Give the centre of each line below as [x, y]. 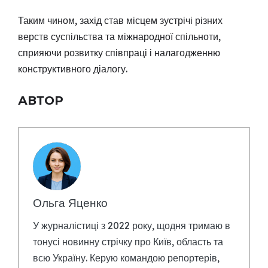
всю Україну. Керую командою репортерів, [126, 258]
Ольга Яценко [70, 203]
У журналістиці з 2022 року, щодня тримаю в [132, 226]
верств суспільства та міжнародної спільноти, [119, 37]
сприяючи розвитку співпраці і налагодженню [119, 53]
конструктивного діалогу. [73, 69]
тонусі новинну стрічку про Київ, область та [128, 242]
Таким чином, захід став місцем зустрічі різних [120, 21]
